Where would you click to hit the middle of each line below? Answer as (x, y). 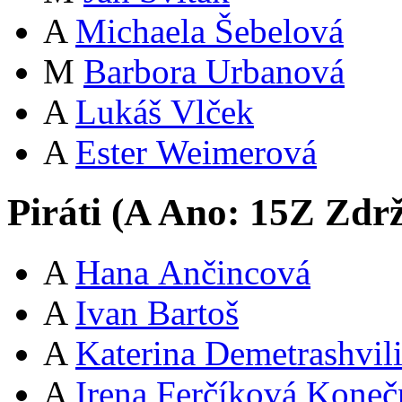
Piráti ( (66, 213)
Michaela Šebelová (210, 31)
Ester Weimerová (196, 153)
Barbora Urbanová (214, 72)
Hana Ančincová (193, 272)
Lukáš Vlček (165, 112)
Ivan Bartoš (157, 312)
